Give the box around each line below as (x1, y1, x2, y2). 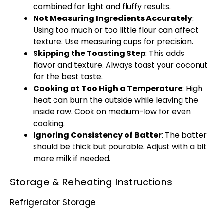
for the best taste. (33, 71, 103, 82)
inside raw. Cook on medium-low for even (33, 106, 191, 117)
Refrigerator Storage (10, 197, 96, 208)
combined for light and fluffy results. (33, 1, 171, 12)
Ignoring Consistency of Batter (33, 129, 162, 141)
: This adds (145, 48, 184, 59)
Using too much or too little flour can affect (33, 24, 199, 36)
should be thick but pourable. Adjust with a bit (33, 141, 207, 152)
